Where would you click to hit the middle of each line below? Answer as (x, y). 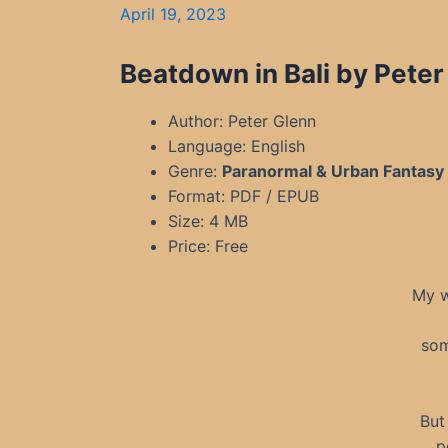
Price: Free (208, 246)
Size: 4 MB (208, 221)
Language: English (236, 146)
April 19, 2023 (173, 14)
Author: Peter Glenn (242, 121)
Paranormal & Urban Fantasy (333, 171)
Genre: (195, 171)
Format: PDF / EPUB (243, 196)
